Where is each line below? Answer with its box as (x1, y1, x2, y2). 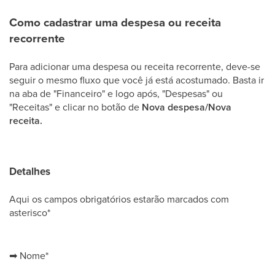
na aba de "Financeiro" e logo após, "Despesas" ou (9, 87, 223, 101)
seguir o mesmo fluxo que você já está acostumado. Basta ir (9, 73, 264, 87)
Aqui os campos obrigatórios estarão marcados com (9, 192, 229, 206)
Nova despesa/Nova (142, 100, 231, 115)
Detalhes (9, 164, 50, 179)
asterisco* (9, 206, 50, 220)
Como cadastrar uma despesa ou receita (9, 14, 221, 31)
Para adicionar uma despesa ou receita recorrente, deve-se (9, 60, 260, 74)
